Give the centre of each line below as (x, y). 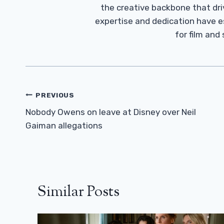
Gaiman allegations (64, 126)
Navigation (60, 114)
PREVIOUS (55, 95)
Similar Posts (78, 192)
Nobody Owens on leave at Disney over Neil (111, 112)
